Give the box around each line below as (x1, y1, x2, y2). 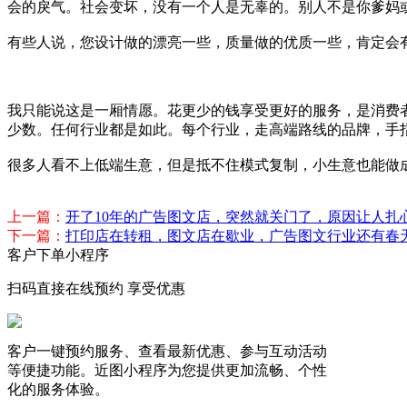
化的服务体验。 (7, 382, 109, 397)
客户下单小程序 (7, 247, 109, 263)
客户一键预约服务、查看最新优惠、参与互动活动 (7, 343, 327, 359)
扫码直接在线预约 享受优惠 (7, 281, 185, 296)
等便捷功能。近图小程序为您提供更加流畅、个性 (7, 362, 327, 378)
